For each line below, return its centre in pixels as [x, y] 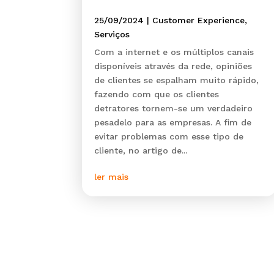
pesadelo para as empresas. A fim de [173, 123]
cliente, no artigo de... [141, 151]
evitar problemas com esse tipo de [169, 137]
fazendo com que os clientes [157, 94]
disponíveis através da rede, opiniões [173, 66]
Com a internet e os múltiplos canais [174, 52]
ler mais [112, 177]
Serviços [112, 35]
